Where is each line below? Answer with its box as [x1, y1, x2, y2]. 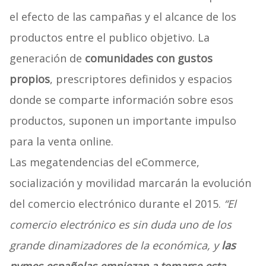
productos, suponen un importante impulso [9, 113, 236, 128]
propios [9, 72, 50, 87]
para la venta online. [9, 134, 113, 149]
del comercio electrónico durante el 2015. [9, 197, 224, 211]
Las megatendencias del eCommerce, [9, 155, 199, 170]
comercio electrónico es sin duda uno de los [9, 217, 232, 232]
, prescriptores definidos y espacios [49, 72, 232, 87]
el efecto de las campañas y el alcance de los [9, 9, 236, 24]
